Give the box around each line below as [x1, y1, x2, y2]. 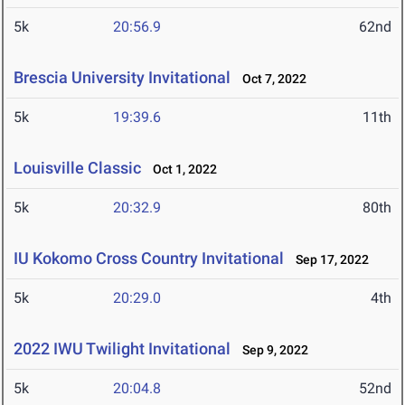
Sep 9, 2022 [234, 343, 308, 358]
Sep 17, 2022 [287, 252, 369, 268]
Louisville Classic [14, 158, 141, 178]
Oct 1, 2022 [145, 162, 217, 177]
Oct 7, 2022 [234, 71, 306, 87]
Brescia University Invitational [14, 68, 231, 88]
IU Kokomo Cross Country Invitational [14, 249, 284, 268]
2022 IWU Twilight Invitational [14, 339, 231, 359]
